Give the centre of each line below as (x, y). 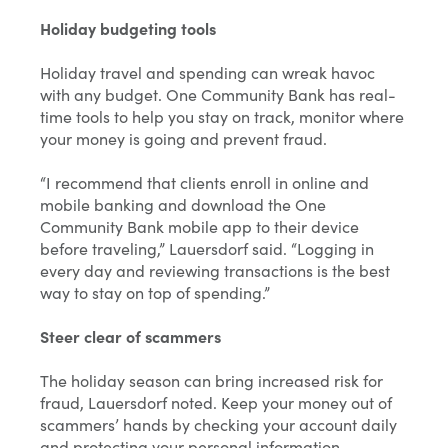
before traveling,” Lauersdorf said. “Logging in (207, 248)
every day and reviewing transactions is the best (215, 270)
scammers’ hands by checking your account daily (218, 424)
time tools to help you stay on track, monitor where (222, 116)
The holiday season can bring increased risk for (211, 380)
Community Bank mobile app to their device (199, 226)
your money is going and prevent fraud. (183, 138)
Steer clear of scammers (130, 336)
